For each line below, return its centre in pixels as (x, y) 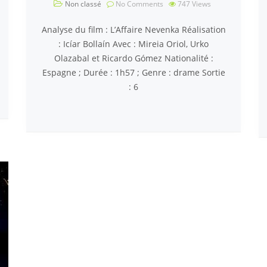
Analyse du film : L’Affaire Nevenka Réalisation (133, 30)
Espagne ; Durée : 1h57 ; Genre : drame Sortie (133, 72)
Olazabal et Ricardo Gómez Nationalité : (133, 58)
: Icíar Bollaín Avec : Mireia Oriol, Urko (133, 44)
